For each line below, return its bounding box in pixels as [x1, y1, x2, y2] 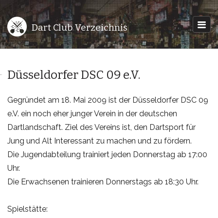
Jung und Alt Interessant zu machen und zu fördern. [7, 136, 192, 145]
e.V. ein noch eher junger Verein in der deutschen [7, 109, 177, 118]
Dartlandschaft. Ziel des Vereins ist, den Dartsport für [7, 123, 196, 132]
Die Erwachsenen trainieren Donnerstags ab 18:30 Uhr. [7, 177, 199, 186]
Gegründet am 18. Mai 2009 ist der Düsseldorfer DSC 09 [7, 95, 208, 105]
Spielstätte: [7, 204, 48, 214]
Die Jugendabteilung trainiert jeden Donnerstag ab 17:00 [7, 150, 207, 159]
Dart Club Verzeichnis [32, 22, 127, 33]
